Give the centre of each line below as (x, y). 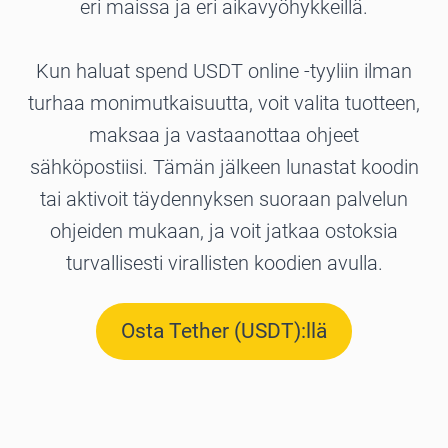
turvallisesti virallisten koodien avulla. (224, 263)
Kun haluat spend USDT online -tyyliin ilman (224, 71)
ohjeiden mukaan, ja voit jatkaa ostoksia (224, 231)
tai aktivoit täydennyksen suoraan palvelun (224, 199)
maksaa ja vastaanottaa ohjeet (224, 135)
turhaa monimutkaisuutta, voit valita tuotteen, (224, 103)
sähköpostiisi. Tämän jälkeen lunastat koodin (224, 167)
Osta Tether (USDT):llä (224, 331)
